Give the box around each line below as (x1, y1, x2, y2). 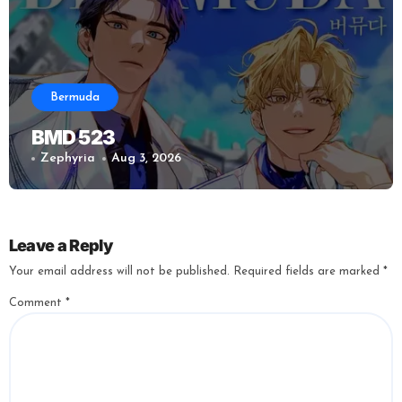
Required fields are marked (232, 265, 383, 277)
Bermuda (49, 92, 100, 104)
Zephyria (39, 152, 95, 166)
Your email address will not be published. (8, 265, 230, 277)
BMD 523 (31, 126, 116, 150)
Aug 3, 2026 (111, 152, 182, 166)
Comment (8, 296, 66, 309)
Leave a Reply (8, 236, 113, 256)
